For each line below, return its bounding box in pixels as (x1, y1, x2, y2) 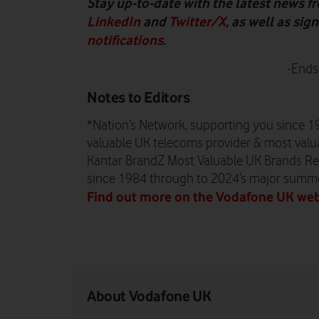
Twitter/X (169, 13, 226, 29)
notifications (87, 31, 163, 48)
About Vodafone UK (87, 286, 211, 305)
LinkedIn (87, 13, 140, 29)
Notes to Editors (87, 88, 190, 106)
